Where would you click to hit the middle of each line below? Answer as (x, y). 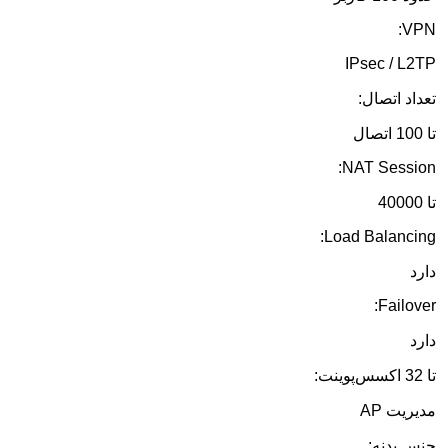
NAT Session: (389, 168)
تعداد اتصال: (397, 99)
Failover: (407, 306)
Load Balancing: (380, 237)
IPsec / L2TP (390, 64)
